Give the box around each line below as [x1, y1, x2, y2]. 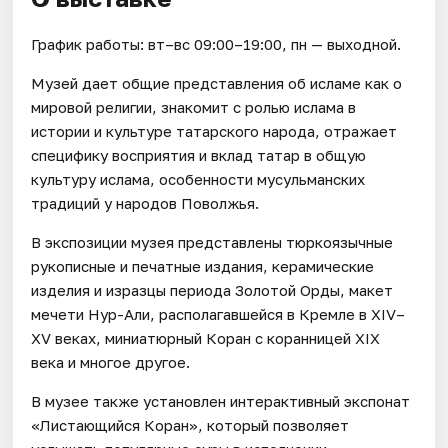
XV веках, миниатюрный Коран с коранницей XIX [31, 328, 381, 347]
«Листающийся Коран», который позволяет [31, 415, 350, 434]
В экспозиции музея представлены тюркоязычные [31, 232, 394, 251]
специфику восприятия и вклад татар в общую [31, 145, 367, 164]
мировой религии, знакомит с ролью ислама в [31, 97, 357, 116]
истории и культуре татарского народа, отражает [31, 121, 398, 140]
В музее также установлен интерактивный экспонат [31, 391, 411, 410]
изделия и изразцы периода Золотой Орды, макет [31, 280, 394, 299]
